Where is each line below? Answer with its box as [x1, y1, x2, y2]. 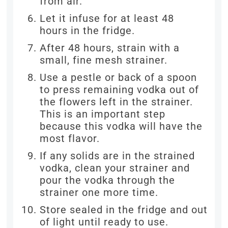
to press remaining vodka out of [40, 83, 199, 96]
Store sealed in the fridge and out [40, 204, 208, 216]
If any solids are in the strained [40, 150, 195, 162]
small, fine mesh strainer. [40, 54, 168, 66]
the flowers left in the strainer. [40, 96, 193, 108]
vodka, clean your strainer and [40, 162, 190, 174]
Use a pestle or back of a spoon [40, 71, 197, 83]
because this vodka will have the [40, 120, 203, 132]
